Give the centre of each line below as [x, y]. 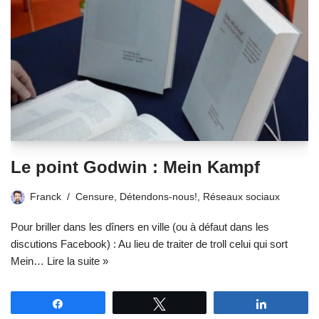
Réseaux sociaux [241, 197]
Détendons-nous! [158, 197]
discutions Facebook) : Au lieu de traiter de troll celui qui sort [149, 244]
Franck [46, 197]
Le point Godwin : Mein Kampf [135, 167]
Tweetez [192, 303]
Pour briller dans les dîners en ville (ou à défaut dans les [140, 226]
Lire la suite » [78, 261]
